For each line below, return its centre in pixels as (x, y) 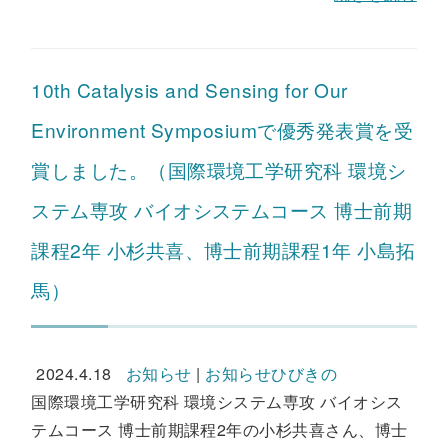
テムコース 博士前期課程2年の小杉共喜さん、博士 (219, 429)
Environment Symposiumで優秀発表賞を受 (222, 129)
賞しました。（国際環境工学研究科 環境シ (219, 169)
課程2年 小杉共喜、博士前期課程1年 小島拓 (223, 249)
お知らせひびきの (271, 373)
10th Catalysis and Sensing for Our (189, 89)
